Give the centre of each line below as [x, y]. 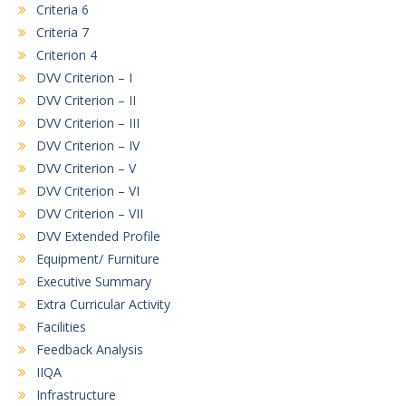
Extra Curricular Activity [103, 304]
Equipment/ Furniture [98, 259]
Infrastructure [76, 395]
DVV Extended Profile [98, 236]
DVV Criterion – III [88, 123]
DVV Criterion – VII [90, 213]
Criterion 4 [67, 55]
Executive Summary [94, 281]
